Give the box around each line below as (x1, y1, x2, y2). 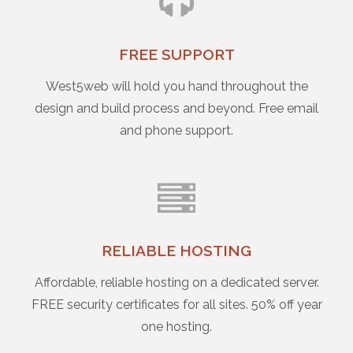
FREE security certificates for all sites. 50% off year (31, 297, 322, 312)
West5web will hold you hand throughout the (45, 79, 308, 94)
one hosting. (141, 319, 212, 334)
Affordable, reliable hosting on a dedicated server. (34, 275, 319, 290)
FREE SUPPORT (118, 46, 235, 63)
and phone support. (120, 123, 233, 138)
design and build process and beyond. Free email (35, 101, 318, 116)
